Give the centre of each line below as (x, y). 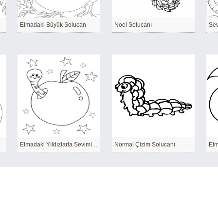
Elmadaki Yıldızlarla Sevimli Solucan (95, 145)
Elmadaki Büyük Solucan (53, 25)
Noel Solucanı (133, 25)
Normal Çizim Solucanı (145, 145)
